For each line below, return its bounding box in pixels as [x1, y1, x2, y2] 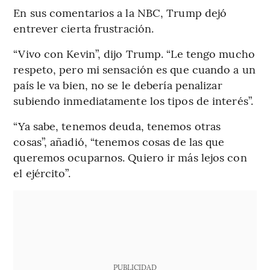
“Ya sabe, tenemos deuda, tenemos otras [13, 118, 221, 134]
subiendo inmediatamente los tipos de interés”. [13, 93, 253, 108]
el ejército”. [13, 165, 71, 181]
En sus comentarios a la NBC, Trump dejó [13, 5, 227, 20]
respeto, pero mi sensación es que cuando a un [13, 61, 256, 77]
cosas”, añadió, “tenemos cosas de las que [13, 134, 225, 149]
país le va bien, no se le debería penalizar [13, 77, 222, 93]
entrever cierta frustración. [13, 20, 154, 36]
